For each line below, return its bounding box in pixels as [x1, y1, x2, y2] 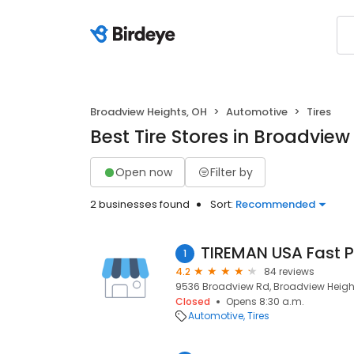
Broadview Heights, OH [90, 104, 207, 119]
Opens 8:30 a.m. [226, 295, 304, 308]
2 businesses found [90, 197, 190, 212]
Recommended [235, 197, 315, 212]
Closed [175, 295, 210, 308]
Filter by [210, 164, 253, 180]
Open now [115, 164, 172, 180]
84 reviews [264, 265, 314, 278]
